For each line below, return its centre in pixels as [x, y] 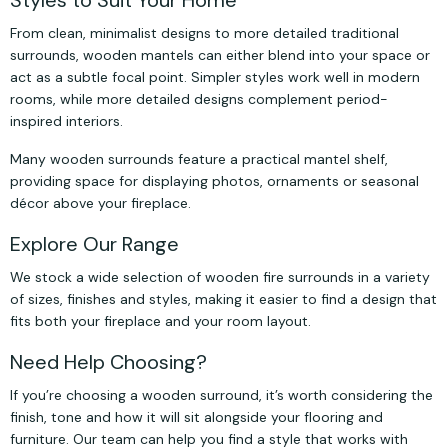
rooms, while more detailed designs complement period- [199, 99]
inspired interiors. [66, 121]
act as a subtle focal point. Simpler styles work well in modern [215, 77]
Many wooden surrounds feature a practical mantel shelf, [199, 159]
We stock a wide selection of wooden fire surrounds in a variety [220, 277]
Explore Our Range [94, 244]
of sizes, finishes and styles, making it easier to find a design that [223, 299]
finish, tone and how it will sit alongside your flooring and [196, 417]
